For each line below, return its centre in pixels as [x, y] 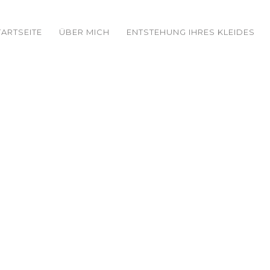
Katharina [135, 68]
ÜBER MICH [85, 32]
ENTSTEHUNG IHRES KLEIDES [191, 32]
